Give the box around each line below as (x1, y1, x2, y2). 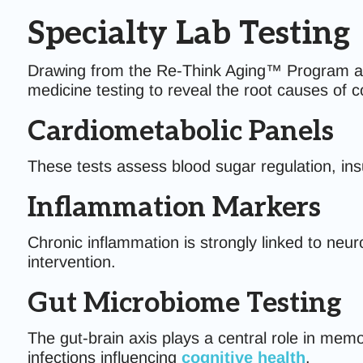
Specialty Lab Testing (27, 15, 350, 53)
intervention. (27, 253, 116, 271)
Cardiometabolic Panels (27, 115, 334, 148)
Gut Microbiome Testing (27, 287, 342, 320)
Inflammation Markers (27, 191, 321, 224)
